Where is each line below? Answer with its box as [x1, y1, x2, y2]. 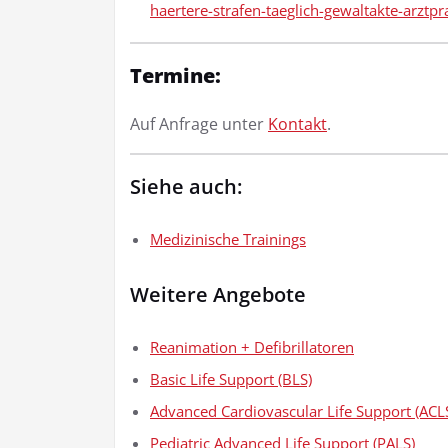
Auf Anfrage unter [130, 112, 268, 135]
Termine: [130, 61, 221, 89]
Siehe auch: [130, 172, 242, 200]
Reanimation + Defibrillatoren [150, 336, 354, 357]
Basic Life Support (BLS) [150, 368, 312, 389]
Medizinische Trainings [150, 228, 306, 249]
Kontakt [268, 112, 327, 135]
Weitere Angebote [130, 280, 306, 308]
